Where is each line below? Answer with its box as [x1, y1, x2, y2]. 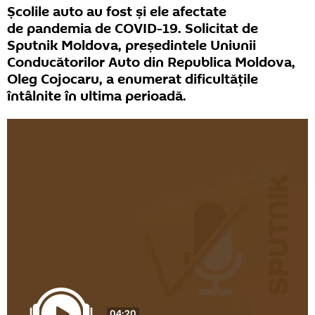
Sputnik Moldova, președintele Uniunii [7, 35, 256, 56]
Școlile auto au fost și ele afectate [7, 1, 226, 22]
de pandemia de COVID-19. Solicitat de [7, 18, 258, 39]
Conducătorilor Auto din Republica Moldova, [7, 52, 295, 72]
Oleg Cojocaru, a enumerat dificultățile [7, 69, 258, 89]
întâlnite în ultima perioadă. [7, 86, 186, 106]
